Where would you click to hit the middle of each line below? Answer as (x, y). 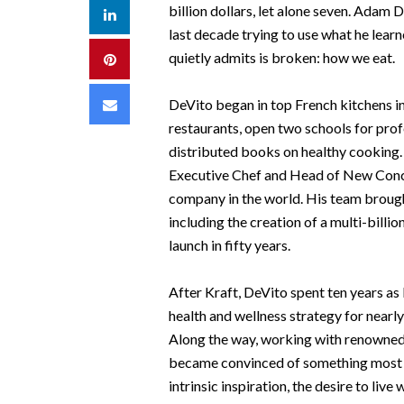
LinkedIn (142, 13)
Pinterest (143, 58)
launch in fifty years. (230, 245)
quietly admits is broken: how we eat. (283, 57)
